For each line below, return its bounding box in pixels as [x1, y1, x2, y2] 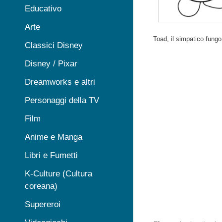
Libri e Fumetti [25, 151, 78, 160]
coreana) [25, 181, 57, 191]
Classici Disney [25, 41, 83, 50]
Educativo [25, 4, 61, 13]
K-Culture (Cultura [25, 169, 92, 178]
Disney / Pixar [25, 59, 77, 68]
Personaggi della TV [25, 96, 99, 105]
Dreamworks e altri [25, 77, 95, 87]
